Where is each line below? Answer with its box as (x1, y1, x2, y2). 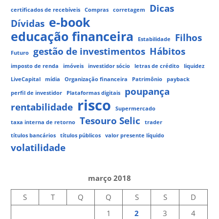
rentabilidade (11, 101, 73, 114)
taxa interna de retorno (11, 119, 76, 126)
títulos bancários (11, 132, 56, 139)
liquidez (184, 63, 205, 70)
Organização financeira (65, 76, 128, 83)
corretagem (113, 6, 146, 14)
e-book (49, 14, 91, 31)
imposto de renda (11, 63, 59, 70)
